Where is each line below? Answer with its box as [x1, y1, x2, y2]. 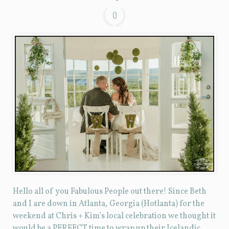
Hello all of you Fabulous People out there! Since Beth [12, 186, 207, 198]
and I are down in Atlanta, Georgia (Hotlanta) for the [12, 198, 204, 210]
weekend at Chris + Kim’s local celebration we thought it [12, 211, 216, 222]
